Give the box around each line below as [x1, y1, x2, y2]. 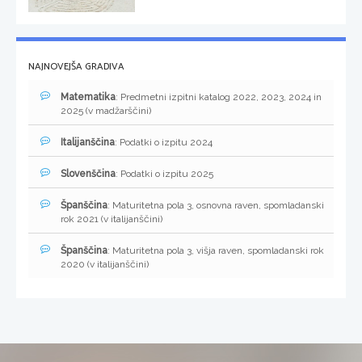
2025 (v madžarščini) [61, 105, 151, 117]
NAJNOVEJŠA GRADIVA [28, 59, 124, 75]
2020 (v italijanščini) [61, 259, 149, 271]
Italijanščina [61, 137, 115, 149]
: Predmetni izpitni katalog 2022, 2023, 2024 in [116, 91, 322, 103]
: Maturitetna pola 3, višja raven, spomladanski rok [107, 245, 324, 257]
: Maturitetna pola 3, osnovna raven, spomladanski [107, 200, 324, 212]
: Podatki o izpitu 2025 [116, 168, 213, 180]
